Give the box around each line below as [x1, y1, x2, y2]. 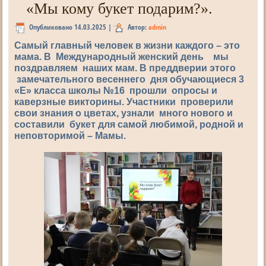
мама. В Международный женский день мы [14, 51, 232, 62]
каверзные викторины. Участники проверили [14, 96, 236, 107]
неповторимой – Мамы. [14, 130, 126, 141]
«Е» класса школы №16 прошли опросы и [14, 85, 218, 96]
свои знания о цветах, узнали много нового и [14, 107, 233, 118]
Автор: [128, 22, 147, 32]
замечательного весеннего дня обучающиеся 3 [14, 74, 245, 84]
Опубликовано [29, 22, 73, 32]
